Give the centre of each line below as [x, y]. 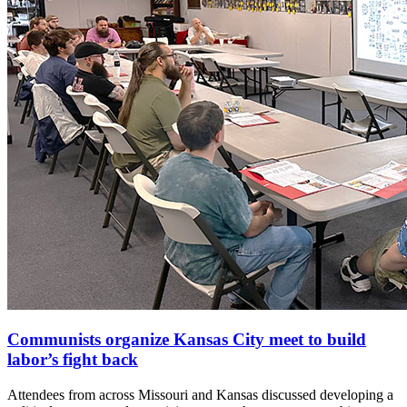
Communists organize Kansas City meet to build [187, 340]
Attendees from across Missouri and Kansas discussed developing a [200, 395]
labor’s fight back [73, 360]
